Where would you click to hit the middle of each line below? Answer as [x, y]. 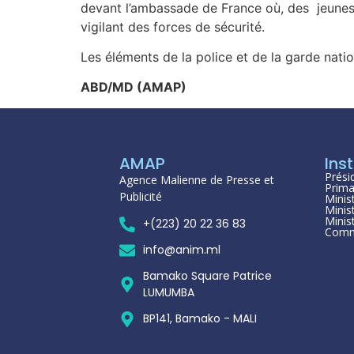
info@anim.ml [182, 250]
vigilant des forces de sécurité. [173, 26]
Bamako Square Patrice [207, 276]
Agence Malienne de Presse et [197, 179]
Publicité [141, 196]
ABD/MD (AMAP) [148, 87]
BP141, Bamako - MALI [200, 319]
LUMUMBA [169, 293]
